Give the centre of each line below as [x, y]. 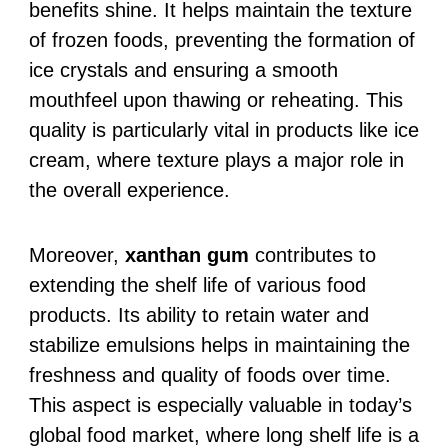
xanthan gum [186, 254]
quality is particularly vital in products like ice [223, 129]
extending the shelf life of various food [197, 284]
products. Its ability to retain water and [198, 314]
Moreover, [76, 254]
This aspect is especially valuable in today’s [220, 404]
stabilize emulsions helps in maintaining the [219, 344]
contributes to [312, 254]
